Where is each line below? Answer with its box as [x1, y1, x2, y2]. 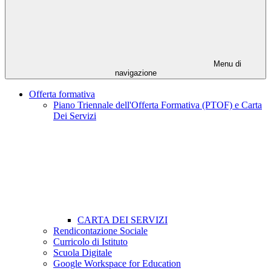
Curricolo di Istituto [53, 237, 128, 247]
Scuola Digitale [53, 247, 112, 258]
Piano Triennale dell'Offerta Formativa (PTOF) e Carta [53, 100, 262, 111]
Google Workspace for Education [53, 258, 181, 269]
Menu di [211, 59, 241, 69]
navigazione [114, 68, 157, 78]
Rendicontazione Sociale [53, 226, 148, 237]
